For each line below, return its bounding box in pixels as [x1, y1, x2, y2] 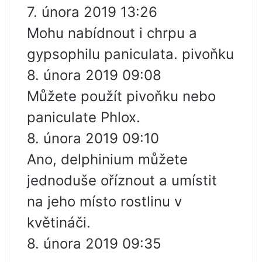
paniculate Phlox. [27, 109, 140, 126]
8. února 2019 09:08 [27, 67, 161, 84]
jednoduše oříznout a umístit [27, 172, 217, 189]
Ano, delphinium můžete [27, 151, 188, 168]
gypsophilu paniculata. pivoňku [27, 46, 234, 63]
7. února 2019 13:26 [27, 4, 157, 21]
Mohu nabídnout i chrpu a [27, 25, 197, 42]
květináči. [27, 214, 91, 232]
